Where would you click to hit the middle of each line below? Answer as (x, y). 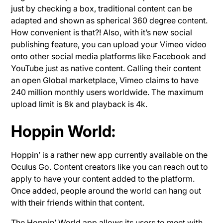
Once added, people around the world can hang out (106, 190)
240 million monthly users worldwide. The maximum (108, 92)
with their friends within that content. (79, 202)
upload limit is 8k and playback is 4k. (80, 104)
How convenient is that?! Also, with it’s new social (102, 32)
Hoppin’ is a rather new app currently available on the (110, 155)
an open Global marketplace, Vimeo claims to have (105, 80)
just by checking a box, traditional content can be (102, 8)
